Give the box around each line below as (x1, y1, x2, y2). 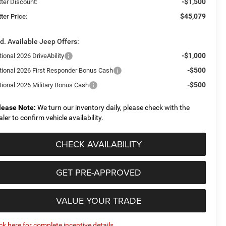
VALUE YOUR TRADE (56, 194, 141, 207)
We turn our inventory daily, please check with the (36, 103, 190, 111)
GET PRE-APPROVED (56, 165, 141, 179)
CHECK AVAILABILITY (55, 137, 142, 150)
